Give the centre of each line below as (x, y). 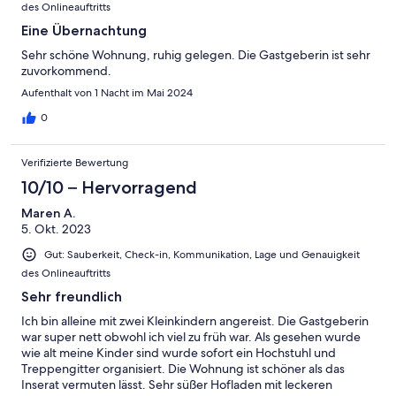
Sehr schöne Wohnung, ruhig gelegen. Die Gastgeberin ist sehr (196, 55)
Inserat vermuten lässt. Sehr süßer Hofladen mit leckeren (177, 385)
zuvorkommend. (66, 71)
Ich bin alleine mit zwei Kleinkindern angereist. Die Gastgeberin (195, 321)
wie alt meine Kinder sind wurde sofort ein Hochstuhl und (179, 353)
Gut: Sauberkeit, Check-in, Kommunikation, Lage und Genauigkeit (202, 255)
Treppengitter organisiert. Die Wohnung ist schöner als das (183, 369)
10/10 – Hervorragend (109, 188)
